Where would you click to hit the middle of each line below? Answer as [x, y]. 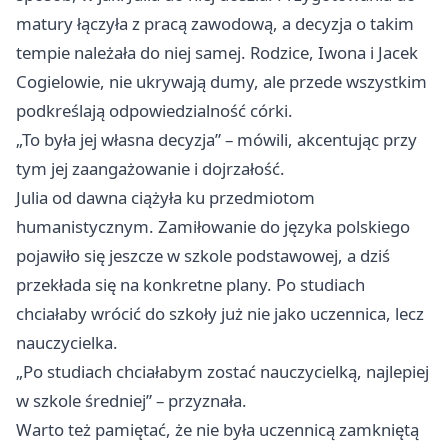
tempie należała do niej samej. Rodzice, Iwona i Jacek [217, 52]
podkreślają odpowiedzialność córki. [154, 110]
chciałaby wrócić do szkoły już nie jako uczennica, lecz [220, 313]
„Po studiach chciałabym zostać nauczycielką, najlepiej [222, 371]
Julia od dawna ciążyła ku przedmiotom [165, 197]
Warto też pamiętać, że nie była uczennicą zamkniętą [217, 429]
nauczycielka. [67, 342]
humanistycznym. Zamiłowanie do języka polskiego [213, 226]
